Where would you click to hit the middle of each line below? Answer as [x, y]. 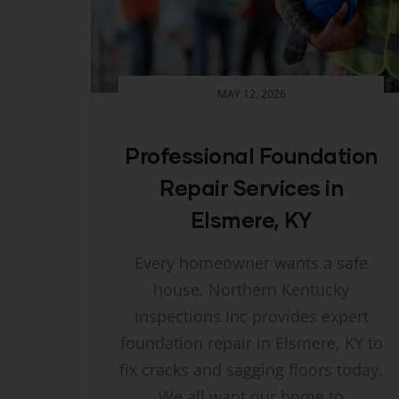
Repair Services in [251, 187]
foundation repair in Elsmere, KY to [251, 342]
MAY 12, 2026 [251, 94]
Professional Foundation [251, 155]
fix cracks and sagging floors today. [251, 369]
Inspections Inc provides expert [251, 316]
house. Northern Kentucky [251, 289]
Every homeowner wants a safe [251, 262]
